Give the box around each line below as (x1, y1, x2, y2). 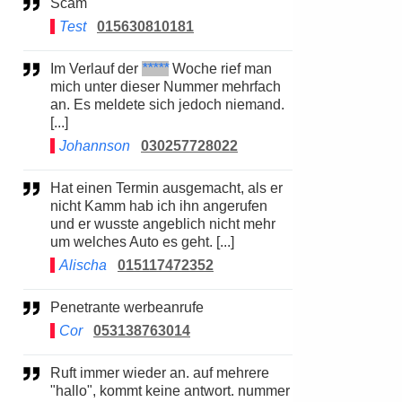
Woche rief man (169, 61, 272, 76)
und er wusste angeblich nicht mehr (50, 216, 275, 232)
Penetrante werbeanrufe (60, 300, 207, 315)
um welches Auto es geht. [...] (50, 234, 234, 249)
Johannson (59, 138, 130, 153)
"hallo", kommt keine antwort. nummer (50, 383, 290, 398)
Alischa (59, 258, 107, 273)
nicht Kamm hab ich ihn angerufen (50, 198, 267, 214)
